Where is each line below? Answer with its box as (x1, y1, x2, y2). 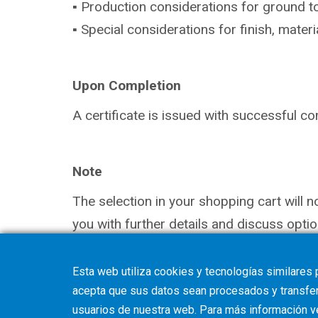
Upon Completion (72, 77, 181, 94)
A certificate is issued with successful (72, 106, 300, 124)
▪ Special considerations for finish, (72, 21, 278, 38)
